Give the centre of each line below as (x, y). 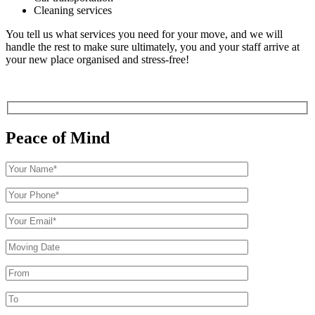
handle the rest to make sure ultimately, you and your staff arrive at (153, 46)
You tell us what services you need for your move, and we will (144, 34)
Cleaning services (73, 10)
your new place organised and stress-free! (97, 59)
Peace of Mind (58, 138)
